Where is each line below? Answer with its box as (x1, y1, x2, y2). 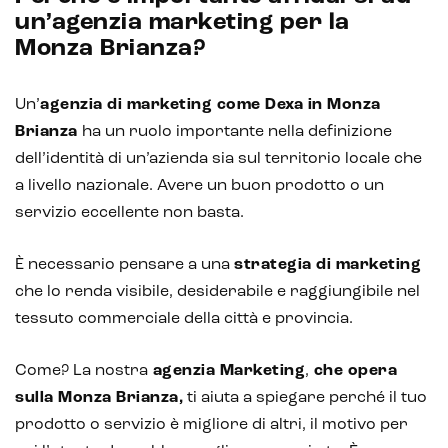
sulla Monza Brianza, (15, 389, 183, 406)
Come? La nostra (15, 362, 148, 379)
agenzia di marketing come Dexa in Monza (40, 96, 381, 113)
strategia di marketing (234, 256, 421, 273)
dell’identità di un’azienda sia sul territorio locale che (15, 150, 422, 167)
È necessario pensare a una (15, 256, 234, 273)
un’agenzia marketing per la (15, 10, 350, 35)
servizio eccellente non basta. (15, 204, 244, 221)
